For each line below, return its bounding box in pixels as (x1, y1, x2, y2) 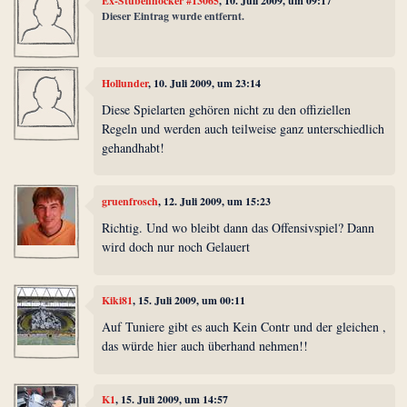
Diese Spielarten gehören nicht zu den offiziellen (102, 101, 352, 119)
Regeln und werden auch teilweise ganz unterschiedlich (102, 120, 385, 138)
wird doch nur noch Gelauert (102, 238, 251, 256)
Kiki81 (102, 292, 134, 308)
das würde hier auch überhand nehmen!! (102, 337, 309, 355)
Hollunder (102, 74, 149, 91)
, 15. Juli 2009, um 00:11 (133, 292, 246, 308)
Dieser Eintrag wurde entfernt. (102, 7, 245, 24)
